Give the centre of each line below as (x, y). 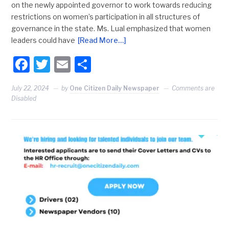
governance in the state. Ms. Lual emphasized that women (111, 29)
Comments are (193, 88)
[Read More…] (102, 40)
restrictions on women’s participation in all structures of (106, 17)
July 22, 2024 (30, 88)
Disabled (24, 99)
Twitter (77, 64)
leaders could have (43, 40)
